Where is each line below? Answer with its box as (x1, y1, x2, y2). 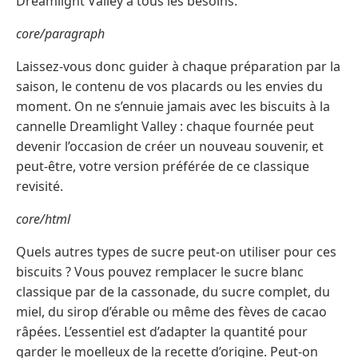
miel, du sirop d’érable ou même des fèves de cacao (16, 303, 327, 321)
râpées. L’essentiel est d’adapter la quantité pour (16, 323, 308, 341)
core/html (16, 210, 70, 229)
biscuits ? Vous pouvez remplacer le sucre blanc (16, 263, 304, 281)
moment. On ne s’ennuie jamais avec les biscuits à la (16, 97, 330, 116)
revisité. (16, 177, 63, 196)
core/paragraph (16, 25, 105, 43)
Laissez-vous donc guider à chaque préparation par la (16, 58, 340, 76)
